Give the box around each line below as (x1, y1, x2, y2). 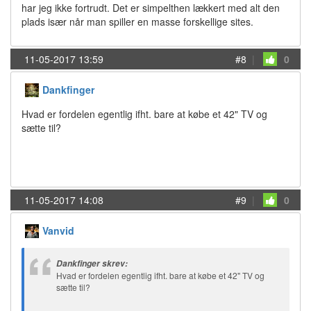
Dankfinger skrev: (56, 258, 128, 269)
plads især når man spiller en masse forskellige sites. (22, 15, 253, 28)
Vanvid (42, 224, 74, 237)
